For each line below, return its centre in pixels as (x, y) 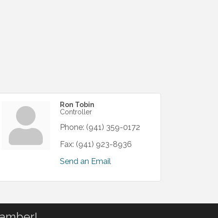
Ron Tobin (77, 105)
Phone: (72, 127)
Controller (76, 112)
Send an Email (85, 161)
